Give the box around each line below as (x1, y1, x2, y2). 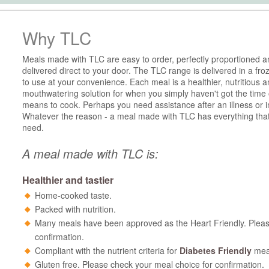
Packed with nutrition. (35, 203, 116, 215)
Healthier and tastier (22, 173, 113, 187)
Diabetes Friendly (180, 244, 252, 256)
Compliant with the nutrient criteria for (35, 244, 180, 256)
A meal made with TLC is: (22, 145, 159, 162)
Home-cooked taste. (35, 189, 112, 201)
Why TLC (22, 26, 91, 50)
